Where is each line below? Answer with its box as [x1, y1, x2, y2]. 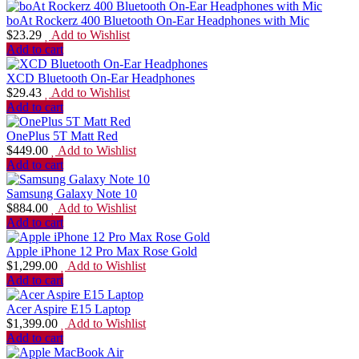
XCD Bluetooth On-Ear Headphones [6, 71, 195, 86]
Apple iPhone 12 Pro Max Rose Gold [6, 244, 197, 259]
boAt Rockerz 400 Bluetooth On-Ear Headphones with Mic [6, 14, 309, 28]
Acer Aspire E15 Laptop [6, 302, 131, 317]
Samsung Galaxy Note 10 [6, 187, 137, 201]
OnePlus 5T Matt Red [6, 129, 118, 143]
